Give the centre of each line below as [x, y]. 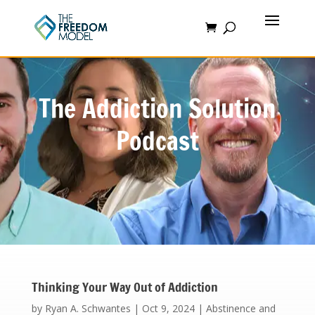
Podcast [157, 141]
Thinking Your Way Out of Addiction [124, 287]
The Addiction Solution [157, 109]
